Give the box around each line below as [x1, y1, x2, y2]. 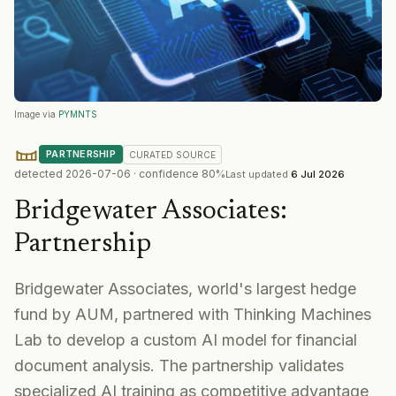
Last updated [225, 167, 288, 180]
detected [14, 167, 65, 181]
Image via [14, 108, 56, 119]
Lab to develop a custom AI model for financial [14, 330, 357, 349]
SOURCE [173, 148, 217, 160]
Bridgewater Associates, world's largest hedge [14, 278, 356, 298]
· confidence [131, 167, 202, 181]
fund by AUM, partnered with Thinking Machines [14, 304, 371, 324]
